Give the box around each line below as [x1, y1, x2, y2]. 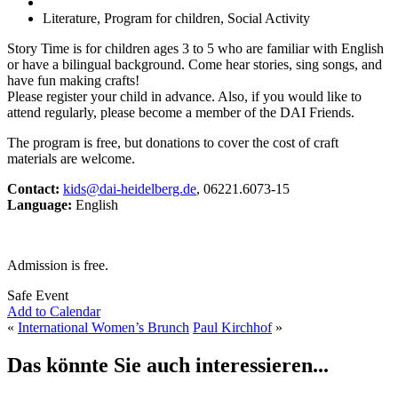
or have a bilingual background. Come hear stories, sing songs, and [7, 56, 382, 72]
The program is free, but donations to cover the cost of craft [7, 134, 338, 150]
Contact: [7, 180, 60, 196]
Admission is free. [7, 257, 108, 273]
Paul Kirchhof [193, 319, 272, 335]
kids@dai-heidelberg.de [63, 180, 196, 196]
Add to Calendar [7, 303, 100, 319]
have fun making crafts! [7, 72, 139, 88]
